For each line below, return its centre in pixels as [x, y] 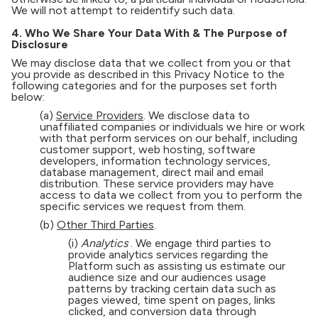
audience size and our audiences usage [167, 277]
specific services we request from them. [146, 206]
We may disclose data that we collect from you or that [151, 63]
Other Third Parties [105, 225]
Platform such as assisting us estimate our [177, 266]
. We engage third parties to [199, 243]
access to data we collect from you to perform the [171, 195]
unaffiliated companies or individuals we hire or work [172, 127]
